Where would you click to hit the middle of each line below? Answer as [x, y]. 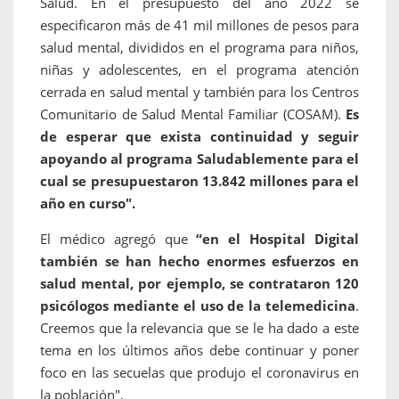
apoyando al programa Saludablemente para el [199, 159]
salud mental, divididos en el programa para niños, [199, 48]
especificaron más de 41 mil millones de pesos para [199, 25]
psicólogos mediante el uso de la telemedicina [198, 306]
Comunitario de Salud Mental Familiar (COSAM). [193, 114]
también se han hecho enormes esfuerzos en [199, 261]
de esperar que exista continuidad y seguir [199, 137]
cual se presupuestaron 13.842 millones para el [199, 181]
